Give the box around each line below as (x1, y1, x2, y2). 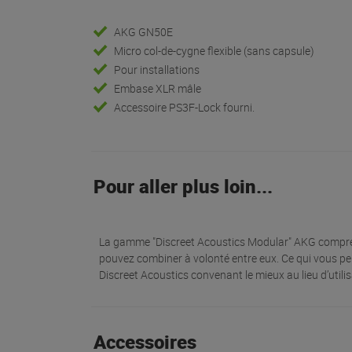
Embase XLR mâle (114, 81, 202, 97)
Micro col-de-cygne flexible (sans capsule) (114, 43, 315, 59)
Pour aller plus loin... (93, 174, 273, 200)
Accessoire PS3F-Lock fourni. (114, 100, 255, 115)
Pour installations (114, 62, 200, 78)
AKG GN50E (114, 24, 174, 40)
